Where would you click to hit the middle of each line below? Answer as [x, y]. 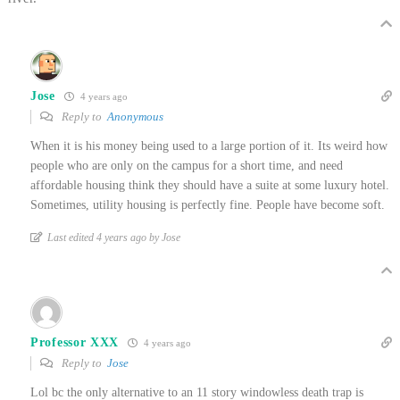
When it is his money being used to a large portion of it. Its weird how [209, 146]
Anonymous [135, 117]
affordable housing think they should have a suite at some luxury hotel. [210, 186]
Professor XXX [75, 342]
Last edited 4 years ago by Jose [114, 238]
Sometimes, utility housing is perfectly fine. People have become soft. [208, 205]
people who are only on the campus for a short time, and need [187, 166]
